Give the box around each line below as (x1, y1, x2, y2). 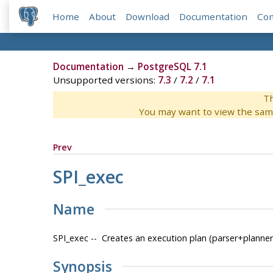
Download (126, 10, 170, 23)
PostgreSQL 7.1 (137, 60, 207, 73)
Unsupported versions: (52, 74, 158, 87)
